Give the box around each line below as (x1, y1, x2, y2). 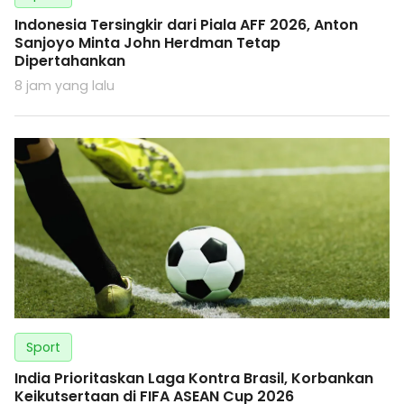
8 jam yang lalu (14, 77, 115, 96)
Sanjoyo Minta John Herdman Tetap (14, 32, 280, 54)
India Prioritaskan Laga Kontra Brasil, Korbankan (14, 368, 373, 390)
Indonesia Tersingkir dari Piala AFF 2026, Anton (14, 14, 358, 36)
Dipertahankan (14, 50, 125, 72)
